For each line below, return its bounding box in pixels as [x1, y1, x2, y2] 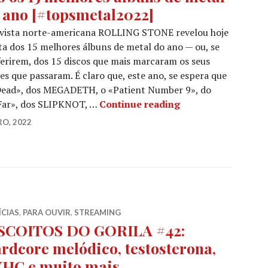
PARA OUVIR [23, 207, 71, 217]
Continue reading [99, 97, 180, 111]
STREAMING [74, 207, 121, 217]
